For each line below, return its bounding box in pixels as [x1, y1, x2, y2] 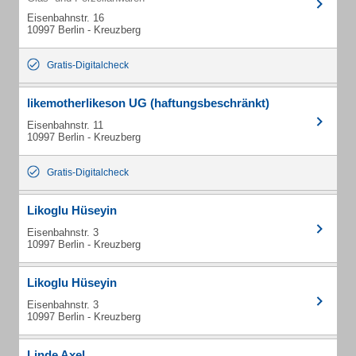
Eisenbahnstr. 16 [27, 12, 104, 24]
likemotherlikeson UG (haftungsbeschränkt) [27, 96, 269, 110]
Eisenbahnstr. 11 [27, 119, 103, 131]
